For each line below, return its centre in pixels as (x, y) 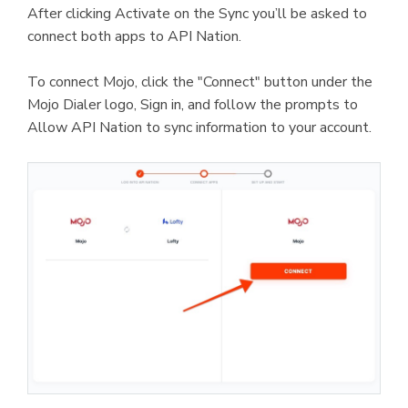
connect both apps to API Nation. (134, 37)
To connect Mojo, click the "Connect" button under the (200, 82)
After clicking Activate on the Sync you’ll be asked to (197, 14)
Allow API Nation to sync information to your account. (199, 128)
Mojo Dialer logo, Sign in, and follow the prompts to (193, 105)
